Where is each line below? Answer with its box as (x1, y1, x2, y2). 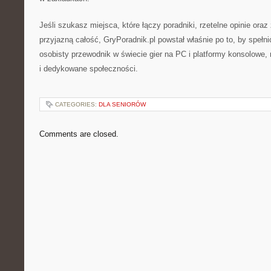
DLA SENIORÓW (99, 101, 146, 108)
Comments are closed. (39, 129, 119, 139)
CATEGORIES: (55, 101, 99, 108)
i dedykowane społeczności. (39, 64, 138, 73)
